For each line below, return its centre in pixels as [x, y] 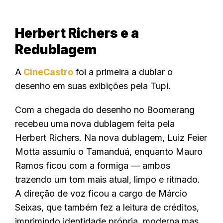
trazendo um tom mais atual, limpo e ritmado [106, 179]
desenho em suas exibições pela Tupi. [93, 86]
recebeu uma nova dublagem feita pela [95, 123]
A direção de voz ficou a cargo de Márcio [101, 193]
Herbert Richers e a [77, 33]
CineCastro [48, 72]
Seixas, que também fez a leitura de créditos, [107, 207]
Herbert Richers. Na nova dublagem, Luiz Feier [111, 137]
